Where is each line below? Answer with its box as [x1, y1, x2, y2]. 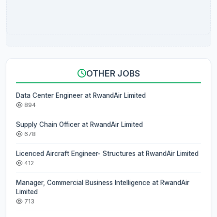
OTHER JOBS [86, 68, 140, 79]
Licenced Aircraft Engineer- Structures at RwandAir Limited [16, 149, 199, 157]
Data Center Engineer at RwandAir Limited [16, 92, 146, 100]
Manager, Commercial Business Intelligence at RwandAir [16, 178, 189, 186]
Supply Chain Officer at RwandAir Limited [16, 121, 143, 129]
